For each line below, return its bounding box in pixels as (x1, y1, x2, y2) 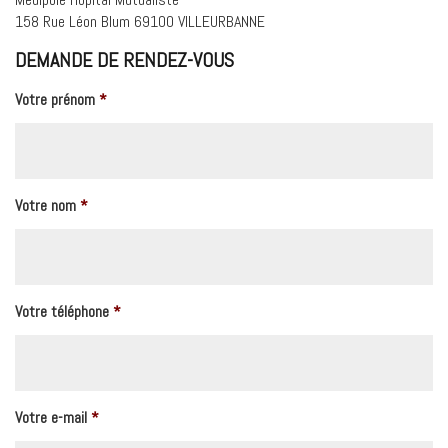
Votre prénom (15, 89, 95, 110)
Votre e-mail (15, 407, 87, 428)
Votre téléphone (15, 301, 109, 322)
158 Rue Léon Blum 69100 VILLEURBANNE (15, 11, 265, 32)
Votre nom (15, 195, 76, 216)
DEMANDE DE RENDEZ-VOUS (15, 47, 234, 73)
